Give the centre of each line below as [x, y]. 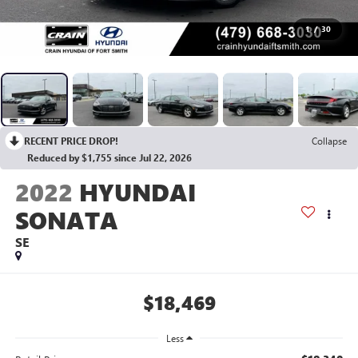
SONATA [66, 220]
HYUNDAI [137, 192]
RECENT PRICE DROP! [71, 141]
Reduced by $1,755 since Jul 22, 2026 [109, 158]
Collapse [329, 141]
